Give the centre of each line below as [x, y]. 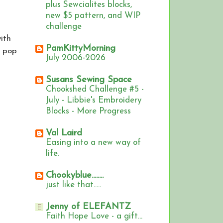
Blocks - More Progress [88, 111]
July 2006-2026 [76, 58]
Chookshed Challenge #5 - [95, 90]
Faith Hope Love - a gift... [94, 217]
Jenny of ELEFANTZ [88, 207]
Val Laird [64, 133]
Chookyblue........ [75, 176]
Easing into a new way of [93, 143]
